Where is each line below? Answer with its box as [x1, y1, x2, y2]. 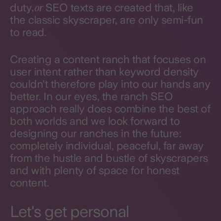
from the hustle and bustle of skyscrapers [10, 151, 208, 164]
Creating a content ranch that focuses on [10, 53, 206, 66]
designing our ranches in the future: [10, 127, 181, 140]
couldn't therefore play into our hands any [10, 77, 210, 90]
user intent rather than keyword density [10, 65, 199, 78]
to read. [10, 26, 46, 38]
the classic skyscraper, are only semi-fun [10, 13, 203, 26]
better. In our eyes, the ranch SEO [10, 90, 173, 103]
